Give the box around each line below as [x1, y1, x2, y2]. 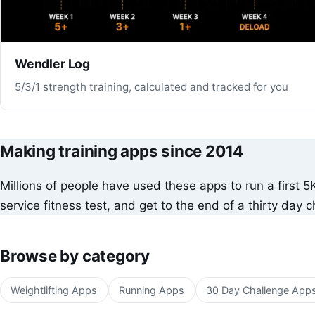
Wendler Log [15, 56, 91, 72]
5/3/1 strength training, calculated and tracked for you [15, 79, 288, 94]
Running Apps [119, 284, 185, 297]
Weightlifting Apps [11, 284, 98, 297]
